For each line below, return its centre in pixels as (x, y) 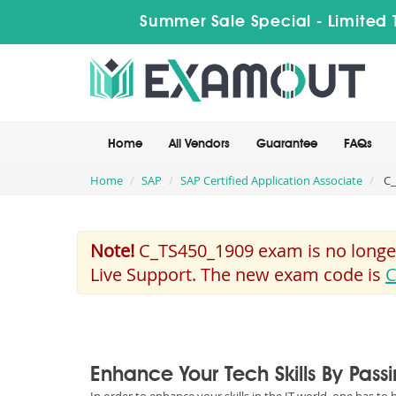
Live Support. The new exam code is (238, 274)
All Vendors (199, 144)
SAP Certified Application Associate (271, 180)
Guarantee (287, 144)
